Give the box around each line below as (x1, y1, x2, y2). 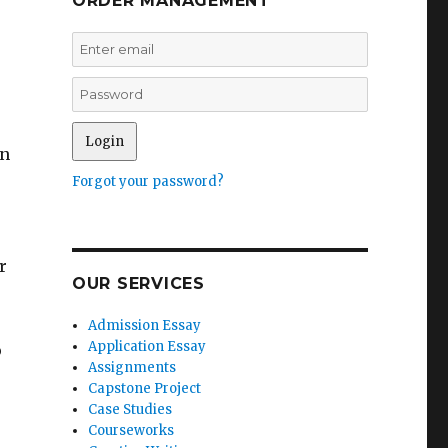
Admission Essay (88, 317, 202, 334)
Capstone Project (88, 380, 202, 397)
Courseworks (88, 422, 175, 439)
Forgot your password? (71, 173, 224, 190)
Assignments (88, 359, 177, 376)
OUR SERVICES (71, 274, 205, 293)
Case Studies (88, 401, 173, 418)
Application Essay (88, 338, 207, 355)
